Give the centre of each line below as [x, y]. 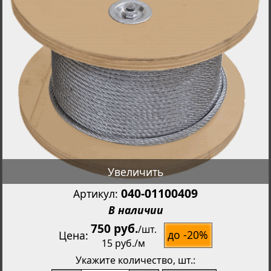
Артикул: [97, 194]
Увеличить [135, 171]
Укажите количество [124, 260]
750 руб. [114, 229]
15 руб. [118, 243]
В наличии [135, 210]
